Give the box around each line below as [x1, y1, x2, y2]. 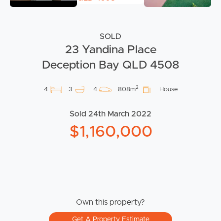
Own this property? [76, 198, 145, 206]
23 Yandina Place [65, 43, 156, 56]
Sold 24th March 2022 [70, 110, 151, 118]
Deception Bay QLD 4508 [41, 59, 180, 71]
